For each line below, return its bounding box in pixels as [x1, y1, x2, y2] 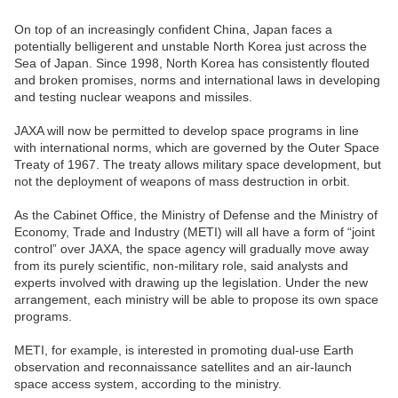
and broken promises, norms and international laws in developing [14, 73, 380, 88]
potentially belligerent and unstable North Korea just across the [14, 39, 367, 54]
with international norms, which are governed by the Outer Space [14, 140, 379, 155]
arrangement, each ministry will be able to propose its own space [14, 292, 378, 307]
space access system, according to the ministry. [14, 377, 282, 392]
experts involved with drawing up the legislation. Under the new [14, 275, 368, 291]
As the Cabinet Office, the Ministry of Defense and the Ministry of [14, 208, 378, 223]
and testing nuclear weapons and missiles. [14, 90, 252, 105]
